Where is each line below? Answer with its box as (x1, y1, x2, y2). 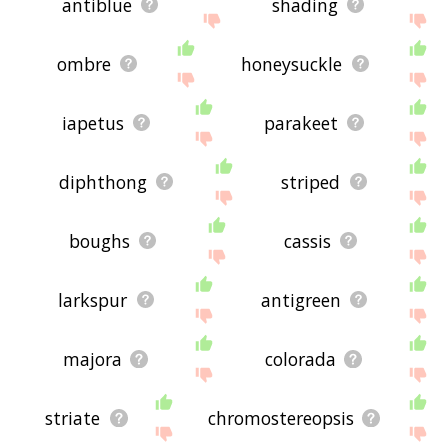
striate (45, 405, 101, 430)
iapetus (61, 110, 124, 135)
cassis (283, 228, 331, 253)
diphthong (58, 169, 147, 194)
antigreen (260, 287, 341, 312)
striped (281, 169, 341, 194)
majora (63, 346, 123, 371)
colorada (265, 346, 337, 371)
